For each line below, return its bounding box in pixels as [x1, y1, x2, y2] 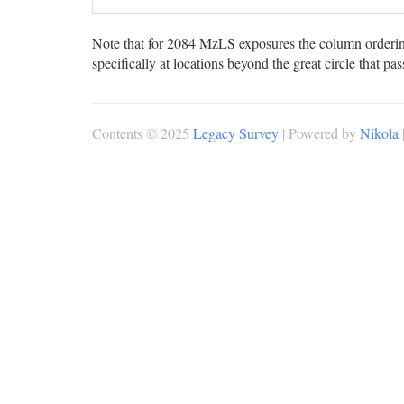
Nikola [360, 124, 399, 142]
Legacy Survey [193, 124, 279, 142]
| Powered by [279, 124, 360, 142]
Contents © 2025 [92, 124, 193, 142]
